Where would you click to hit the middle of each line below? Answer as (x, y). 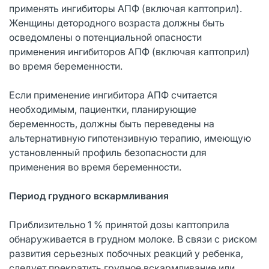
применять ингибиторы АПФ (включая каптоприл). (125, 8)
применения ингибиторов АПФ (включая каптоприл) (129, 51)
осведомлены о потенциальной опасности (105, 37)
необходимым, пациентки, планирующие (103, 109)
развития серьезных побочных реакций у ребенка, (126, 253)
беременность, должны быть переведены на (112, 123)
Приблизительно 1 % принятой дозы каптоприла (119, 224)
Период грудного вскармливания (89, 195)
